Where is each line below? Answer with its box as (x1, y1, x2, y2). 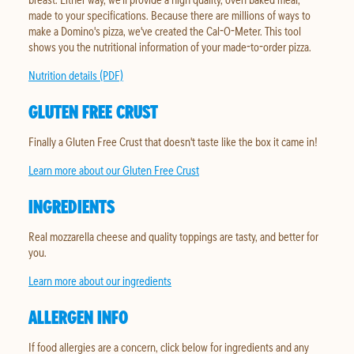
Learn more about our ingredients (28, 273, 171, 288)
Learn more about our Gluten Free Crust (28, 162, 199, 178)
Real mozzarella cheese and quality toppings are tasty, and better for (28, 228, 318, 244)
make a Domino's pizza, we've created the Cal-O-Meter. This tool (28, 23, 301, 39)
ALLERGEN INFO (28, 305, 128, 329)
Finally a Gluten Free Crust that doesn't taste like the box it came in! (28, 134, 318, 149)
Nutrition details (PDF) (28, 67, 123, 83)
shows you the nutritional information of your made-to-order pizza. (28, 39, 311, 55)
